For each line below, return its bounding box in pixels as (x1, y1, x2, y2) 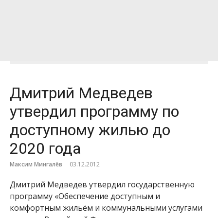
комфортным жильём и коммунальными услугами (10, 202, 202, 213)
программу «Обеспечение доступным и (10, 191, 160, 201)
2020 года (10, 139, 81, 158)
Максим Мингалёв (10, 160, 62, 168)
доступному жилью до (10, 121, 170, 139)
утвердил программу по (10, 102, 179, 121)
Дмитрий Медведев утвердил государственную (10, 179, 195, 190)
